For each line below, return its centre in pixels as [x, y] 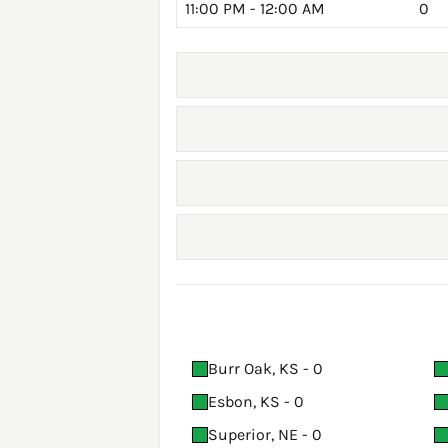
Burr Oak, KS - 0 [265, 369]
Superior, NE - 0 [265, 435]
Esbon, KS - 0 [256, 402]
